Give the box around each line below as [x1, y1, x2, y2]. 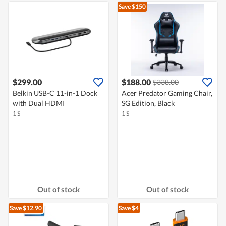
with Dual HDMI [13, 99, 65, 108]
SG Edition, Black [122, 99, 175, 108]
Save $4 [119, 204, 139, 212]
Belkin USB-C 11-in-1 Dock [13, 89, 97, 98]
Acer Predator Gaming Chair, [122, 89, 212, 98]
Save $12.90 [10, 204, 42, 212]
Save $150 [119, 3, 146, 11]
